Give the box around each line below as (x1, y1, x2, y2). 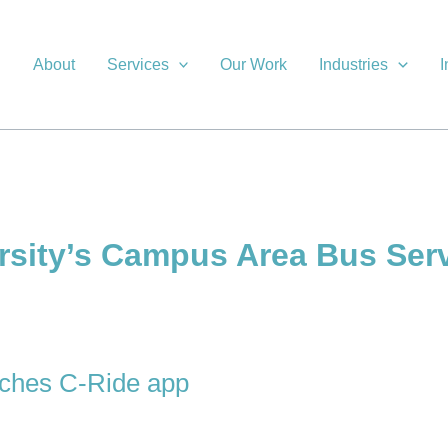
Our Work (220, 55, 288, 73)
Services (106, 55, 169, 73)
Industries (319, 55, 389, 73)
